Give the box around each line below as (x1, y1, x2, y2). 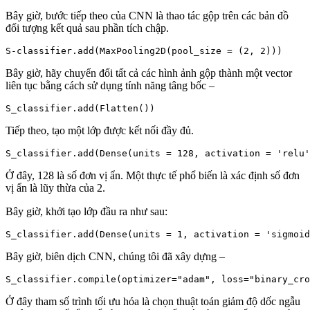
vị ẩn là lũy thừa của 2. (6, 181, 105, 194)
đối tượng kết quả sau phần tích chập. (6, 21, 169, 34)
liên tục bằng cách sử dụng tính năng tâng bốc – (6, 79, 215, 91)
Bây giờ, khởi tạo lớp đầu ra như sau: (6, 205, 167, 217)
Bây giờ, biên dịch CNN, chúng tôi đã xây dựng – (6, 250, 225, 262)
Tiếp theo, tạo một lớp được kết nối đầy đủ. (6, 124, 194, 136)
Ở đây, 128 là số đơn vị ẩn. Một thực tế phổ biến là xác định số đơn (6, 169, 300, 181)
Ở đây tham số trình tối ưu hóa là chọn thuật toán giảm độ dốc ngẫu (6, 295, 300, 307)
